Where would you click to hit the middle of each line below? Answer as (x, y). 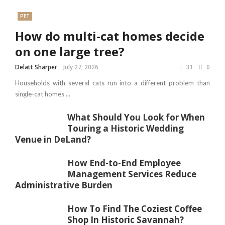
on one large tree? (70, 51)
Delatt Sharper (36, 67)
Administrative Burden (64, 185)
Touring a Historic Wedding (126, 128)
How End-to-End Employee (124, 163)
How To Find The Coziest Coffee (135, 209)
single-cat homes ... (43, 94)
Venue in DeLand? (53, 139)
